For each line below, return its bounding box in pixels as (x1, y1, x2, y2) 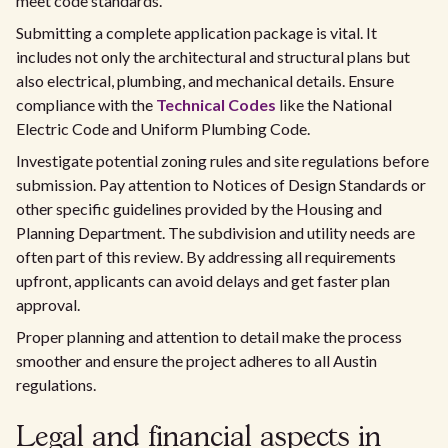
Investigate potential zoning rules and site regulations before (16, 151, 429, 171)
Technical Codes (156, 95, 276, 115)
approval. (16, 295, 80, 315)
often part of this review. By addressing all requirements (16, 247, 396, 267)
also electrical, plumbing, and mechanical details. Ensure (16, 71, 394, 91)
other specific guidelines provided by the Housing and (16, 199, 382, 219)
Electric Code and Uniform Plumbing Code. (16, 119, 310, 139)
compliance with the (16, 95, 156, 115)
